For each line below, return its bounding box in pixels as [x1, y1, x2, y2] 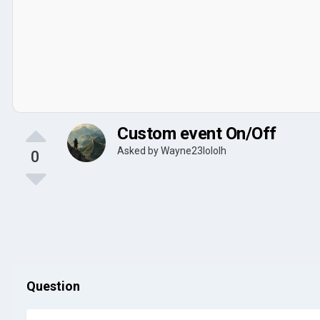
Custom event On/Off [117, 123, 276, 144]
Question [26, 278, 80, 294]
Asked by [117, 144, 161, 156]
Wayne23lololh [161, 144, 226, 156]
